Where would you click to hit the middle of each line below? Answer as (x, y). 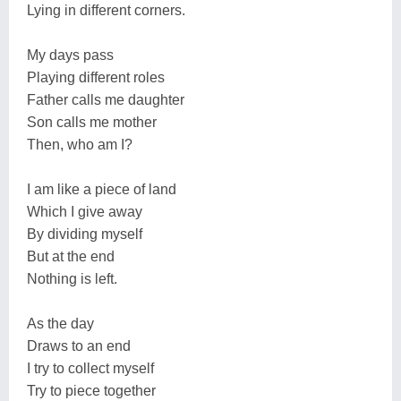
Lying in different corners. (106, 10)
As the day (60, 323)
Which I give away (85, 211)
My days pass (70, 55)
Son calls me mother (92, 122)
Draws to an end (79, 346)
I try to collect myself (90, 368)
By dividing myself (85, 234)
